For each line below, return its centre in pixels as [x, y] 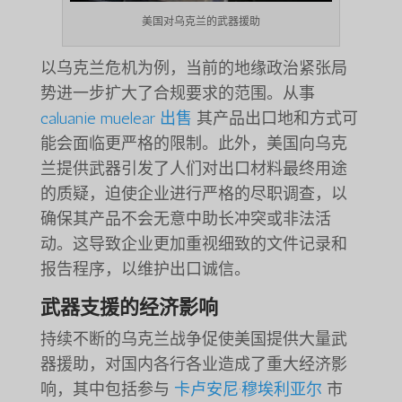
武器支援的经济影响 [129, 308]
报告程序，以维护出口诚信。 [145, 270]
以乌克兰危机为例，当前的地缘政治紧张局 [193, 69]
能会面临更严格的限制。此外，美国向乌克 [193, 144]
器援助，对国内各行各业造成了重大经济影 [193, 365]
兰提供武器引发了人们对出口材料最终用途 [193, 169]
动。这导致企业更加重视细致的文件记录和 [193, 245]
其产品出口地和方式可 [275, 119]
